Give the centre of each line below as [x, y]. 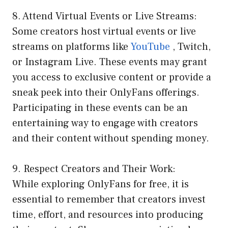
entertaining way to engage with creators [105, 123]
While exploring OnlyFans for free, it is [101, 184]
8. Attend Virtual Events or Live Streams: [105, 17]
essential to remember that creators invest [109, 200]
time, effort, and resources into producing [108, 215]
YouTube [150, 47]
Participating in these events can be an [100, 108]
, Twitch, [190, 47]
